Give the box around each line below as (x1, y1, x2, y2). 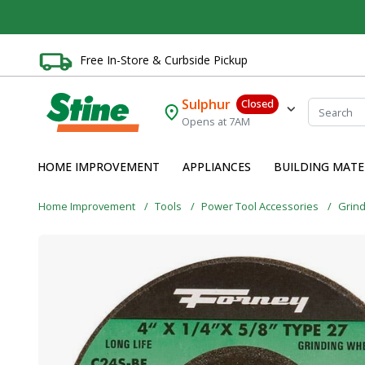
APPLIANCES (182, 159, 251, 175)
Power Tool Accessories (201, 198, 321, 213)
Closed (240, 96, 274, 112)
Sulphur (182, 95, 231, 114)
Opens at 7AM (182, 114, 251, 130)
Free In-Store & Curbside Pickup (80, 51, 248, 68)
